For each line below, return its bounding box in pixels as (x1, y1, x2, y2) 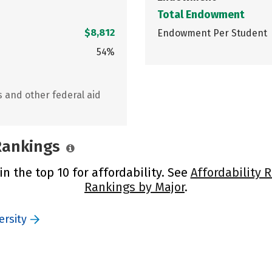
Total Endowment (157, 7, 245, 21)
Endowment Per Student (157, 27, 267, 39)
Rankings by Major (84, 179, 185, 194)
